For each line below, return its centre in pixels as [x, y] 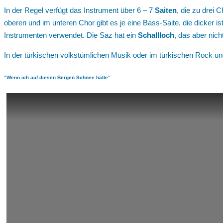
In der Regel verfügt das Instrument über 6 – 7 [79, 10]
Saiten [166, 10]
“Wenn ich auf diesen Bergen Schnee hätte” [57, 77]
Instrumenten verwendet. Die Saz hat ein [71, 35]
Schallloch [156, 35]
